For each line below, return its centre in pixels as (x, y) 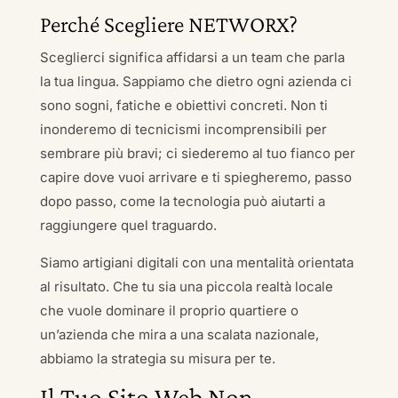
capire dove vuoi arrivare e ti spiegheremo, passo (195, 177)
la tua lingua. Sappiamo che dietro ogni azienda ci (195, 81)
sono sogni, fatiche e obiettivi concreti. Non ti (183, 105)
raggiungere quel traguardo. (128, 225)
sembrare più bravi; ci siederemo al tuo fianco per (197, 153)
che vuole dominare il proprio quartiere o (169, 310)
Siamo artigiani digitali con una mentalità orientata (196, 263)
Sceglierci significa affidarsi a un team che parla (192, 57)
